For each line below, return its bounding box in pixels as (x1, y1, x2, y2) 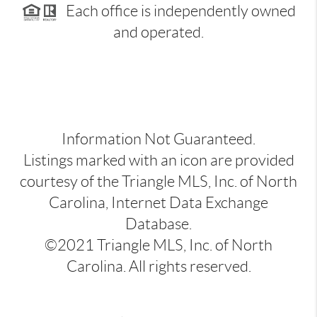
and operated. (113, 23, 204, 41)
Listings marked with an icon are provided (23, 151, 294, 169)
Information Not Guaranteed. (62, 129, 255, 148)
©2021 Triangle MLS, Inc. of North (45, 236, 272, 254)
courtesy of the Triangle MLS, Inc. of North (20, 172, 297, 190)
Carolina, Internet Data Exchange (49, 193, 268, 212)
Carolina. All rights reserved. (66, 257, 251, 275)
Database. (125, 214, 192, 233)
